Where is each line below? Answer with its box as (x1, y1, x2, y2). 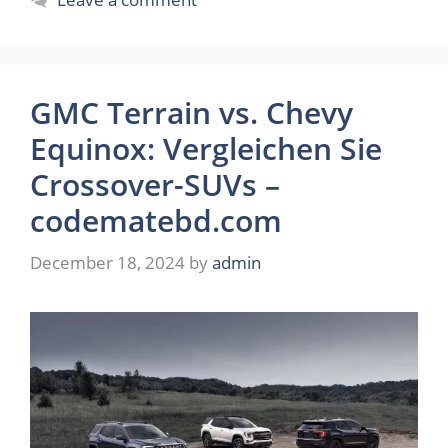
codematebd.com (30, 200, 282, 242)
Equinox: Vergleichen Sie (30, 128, 382, 170)
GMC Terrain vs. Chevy (30, 92, 353, 134)
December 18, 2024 (30, 250, 185, 274)
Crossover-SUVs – (30, 164, 280, 206)
